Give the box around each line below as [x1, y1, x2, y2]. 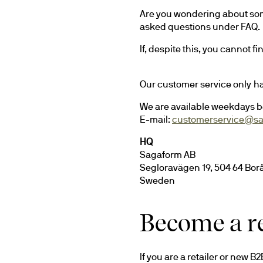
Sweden [140, 175, 175, 186]
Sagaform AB [140, 149, 195, 160]
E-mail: [140, 114, 172, 124]
